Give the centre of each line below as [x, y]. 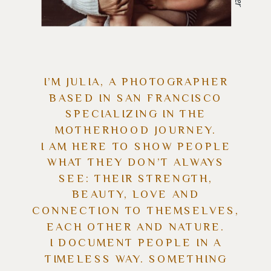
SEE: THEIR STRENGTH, [136, 179]
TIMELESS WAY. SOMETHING [136, 260]
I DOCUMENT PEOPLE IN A [136, 244]
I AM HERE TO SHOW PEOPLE [136, 147]
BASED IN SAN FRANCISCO [136, 99]
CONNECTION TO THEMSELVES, [136, 211]
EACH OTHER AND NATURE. [136, 228]
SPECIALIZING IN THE [136, 115]
